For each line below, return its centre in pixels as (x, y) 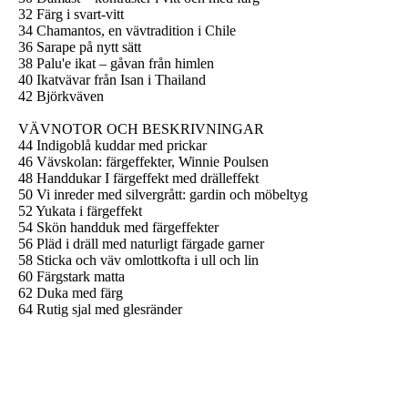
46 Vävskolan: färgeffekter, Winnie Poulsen (143, 161)
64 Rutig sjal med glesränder (100, 309)
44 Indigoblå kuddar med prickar (112, 145)
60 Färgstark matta (71, 276)
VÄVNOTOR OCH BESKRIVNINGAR (141, 128)
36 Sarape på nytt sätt (80, 46)
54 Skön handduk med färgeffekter (118, 227)
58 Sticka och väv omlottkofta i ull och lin (138, 260)
